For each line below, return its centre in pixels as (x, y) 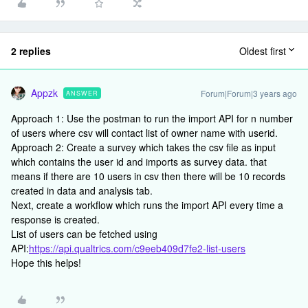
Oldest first (263, 51)
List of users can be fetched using (84, 234)
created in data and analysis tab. (82, 190)
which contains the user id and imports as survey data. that (139, 162)
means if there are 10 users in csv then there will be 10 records (148, 176)
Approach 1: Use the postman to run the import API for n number (152, 118)
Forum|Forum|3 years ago (249, 93)
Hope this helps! (46, 263)
